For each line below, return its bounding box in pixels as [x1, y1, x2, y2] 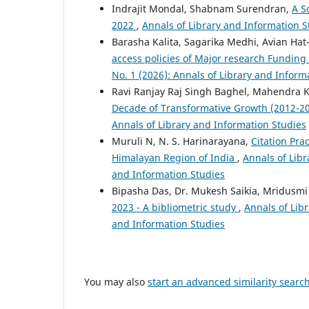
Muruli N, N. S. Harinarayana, [112, 134, 251, 148]
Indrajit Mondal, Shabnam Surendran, [112, 1, 292, 15]
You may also [84, 275, 148, 289]
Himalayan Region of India [112, 150, 237, 164]
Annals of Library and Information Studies [112, 117, 306, 131]
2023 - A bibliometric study [112, 200, 239, 214]
